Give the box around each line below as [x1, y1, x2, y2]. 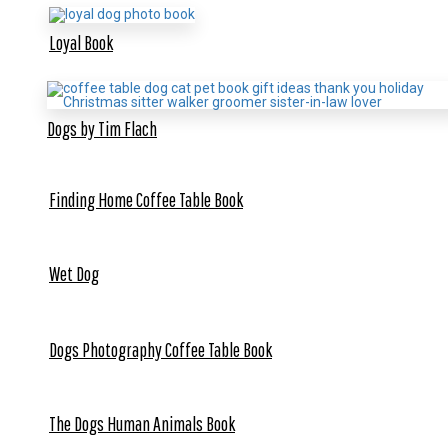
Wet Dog [49, 262, 99, 286]
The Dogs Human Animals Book [49, 411, 235, 435]
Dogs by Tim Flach [47, 116, 157, 140]
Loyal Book [49, 30, 113, 54]
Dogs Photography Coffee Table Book [49, 337, 272, 361]
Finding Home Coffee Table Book [49, 188, 243, 212]
